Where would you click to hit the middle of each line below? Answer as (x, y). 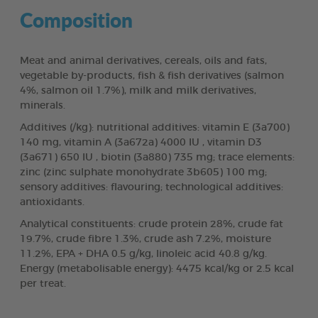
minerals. (43, 105)
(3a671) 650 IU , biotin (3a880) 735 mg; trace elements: (157, 157)
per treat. (43, 284)
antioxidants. (52, 202)
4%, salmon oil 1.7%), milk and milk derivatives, (138, 91)
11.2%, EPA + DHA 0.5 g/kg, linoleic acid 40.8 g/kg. (143, 254)
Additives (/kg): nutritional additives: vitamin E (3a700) (155, 127)
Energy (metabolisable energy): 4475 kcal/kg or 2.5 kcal (157, 269)
